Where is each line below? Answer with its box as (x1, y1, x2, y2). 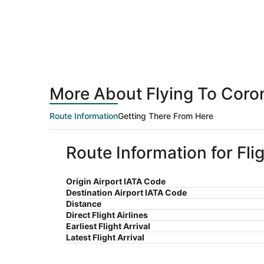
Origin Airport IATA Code (66, 176, 166, 187)
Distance (66, 199, 101, 209)
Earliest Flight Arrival (66, 221, 150, 232)
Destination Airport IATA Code (66, 187, 187, 198)
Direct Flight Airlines (66, 210, 148, 220)
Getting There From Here (118, 111, 213, 121)
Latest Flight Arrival (66, 232, 144, 243)
